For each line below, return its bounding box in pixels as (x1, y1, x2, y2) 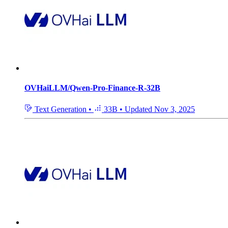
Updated (125, 104, 154, 113)
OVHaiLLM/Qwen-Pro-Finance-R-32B (24, 83, 160, 93)
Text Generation (33, 104, 89, 113)
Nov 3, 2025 (154, 104, 195, 113)
